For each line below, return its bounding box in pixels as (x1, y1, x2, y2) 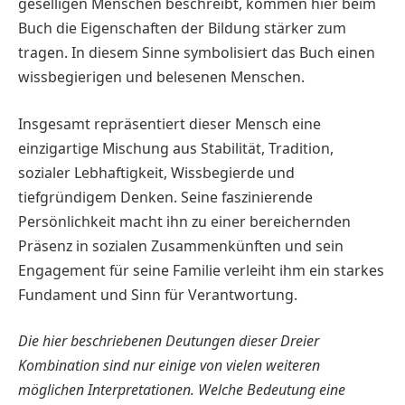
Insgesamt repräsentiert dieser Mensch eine (18, 113, 321, 134)
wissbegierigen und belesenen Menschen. (18, 67, 305, 88)
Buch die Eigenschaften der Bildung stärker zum (18, 18, 346, 39)
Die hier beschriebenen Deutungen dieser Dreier (18, 331, 319, 352)
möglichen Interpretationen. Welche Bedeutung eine (18, 380, 345, 400)
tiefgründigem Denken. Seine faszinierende (18, 186, 313, 207)
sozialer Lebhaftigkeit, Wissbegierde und (18, 162, 295, 183)
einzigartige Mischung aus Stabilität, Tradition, (18, 137, 334, 158)
